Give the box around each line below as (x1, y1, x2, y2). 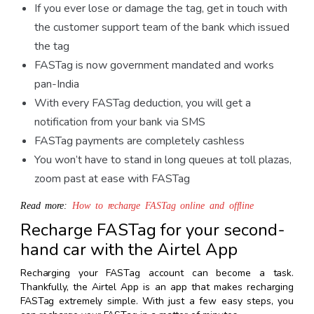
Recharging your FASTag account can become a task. (20, 266, 294, 280)
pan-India (34, 76, 79, 92)
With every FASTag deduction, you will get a (34, 95, 251, 111)
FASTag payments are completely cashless (34, 132, 245, 149)
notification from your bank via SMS (34, 114, 205, 130)
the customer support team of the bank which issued (34, 19, 289, 35)
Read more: (20, 199, 73, 210)
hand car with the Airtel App (20, 238, 238, 261)
